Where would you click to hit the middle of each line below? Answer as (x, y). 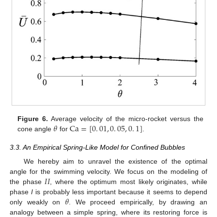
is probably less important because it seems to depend (120, 192)
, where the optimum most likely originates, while (129, 181)
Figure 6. (33, 119)
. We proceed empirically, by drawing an (138, 202)
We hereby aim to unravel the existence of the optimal (115, 161)
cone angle (36, 129)
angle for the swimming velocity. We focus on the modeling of (108, 171)
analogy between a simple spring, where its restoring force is (108, 212)
